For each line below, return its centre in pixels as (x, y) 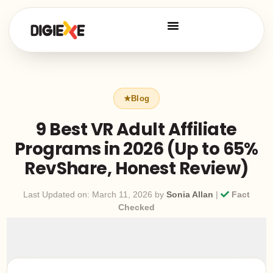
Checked (136, 207)
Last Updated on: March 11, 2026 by (95, 195)
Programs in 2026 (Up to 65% (136, 149)
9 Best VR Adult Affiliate (136, 130)
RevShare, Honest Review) (136, 169)
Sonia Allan (190, 195)
